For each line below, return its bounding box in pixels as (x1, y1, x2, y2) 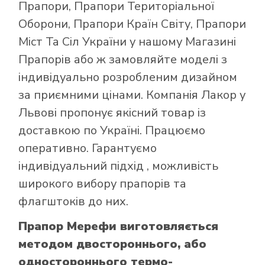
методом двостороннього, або (18, 235, 207, 252)
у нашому (127, 33, 186, 50)
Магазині (185, 33, 237, 50)
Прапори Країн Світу (73, 15, 191, 32)
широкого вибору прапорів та (18, 175, 187, 192)
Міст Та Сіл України (18, 33, 127, 50)
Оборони (18, 15, 69, 32)
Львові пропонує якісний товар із (18, 104, 206, 121)
